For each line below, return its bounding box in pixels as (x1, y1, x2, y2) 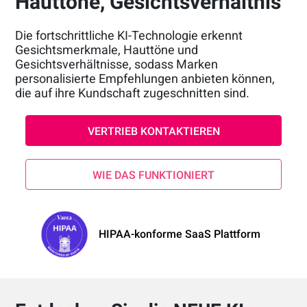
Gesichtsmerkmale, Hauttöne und (15, 42, 199, 57)
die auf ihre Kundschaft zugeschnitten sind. (15, 85, 250, 100)
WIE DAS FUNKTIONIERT (93, 168, 214, 182)
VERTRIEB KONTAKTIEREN (87, 124, 220, 138)
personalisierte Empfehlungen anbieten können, (15, 71, 275, 86)
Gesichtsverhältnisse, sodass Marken (15, 56, 219, 71)
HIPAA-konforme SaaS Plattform (98, 228, 260, 241)
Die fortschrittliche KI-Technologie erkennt (15, 27, 243, 42)
